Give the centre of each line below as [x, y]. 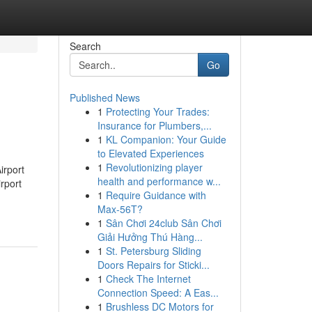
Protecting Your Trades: [157, 111]
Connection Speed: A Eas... [158, 292]
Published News [104, 97]
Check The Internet [148, 279]
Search [85, 46]
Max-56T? [120, 209]
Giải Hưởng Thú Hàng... [150, 237]
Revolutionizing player [154, 167]
